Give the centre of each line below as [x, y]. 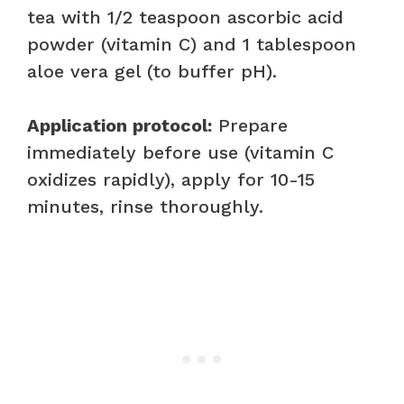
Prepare [250, 125]
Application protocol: [119, 125]
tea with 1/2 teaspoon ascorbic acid [185, 17]
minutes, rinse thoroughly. [145, 206]
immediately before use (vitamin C [180, 152]
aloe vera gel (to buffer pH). [152, 71]
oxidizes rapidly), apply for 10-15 [171, 179]
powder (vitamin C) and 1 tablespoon [192, 44]
